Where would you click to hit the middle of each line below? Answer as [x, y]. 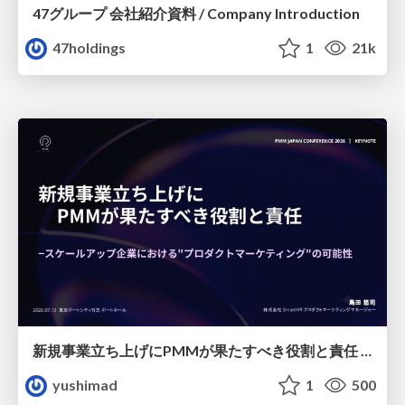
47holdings [88, 48]
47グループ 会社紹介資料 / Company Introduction [196, 14]
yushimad [84, 384]
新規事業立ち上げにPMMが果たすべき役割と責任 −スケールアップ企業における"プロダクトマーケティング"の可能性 [366, 350]
